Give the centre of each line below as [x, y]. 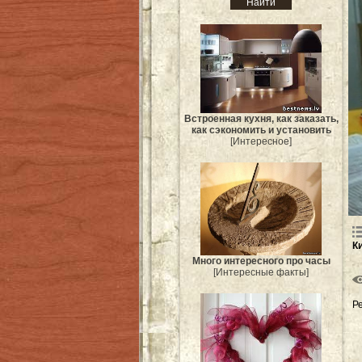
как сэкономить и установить [261, 130]
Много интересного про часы [261, 261]
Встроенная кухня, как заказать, [261, 118]
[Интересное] [261, 141]
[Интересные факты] [261, 272]
